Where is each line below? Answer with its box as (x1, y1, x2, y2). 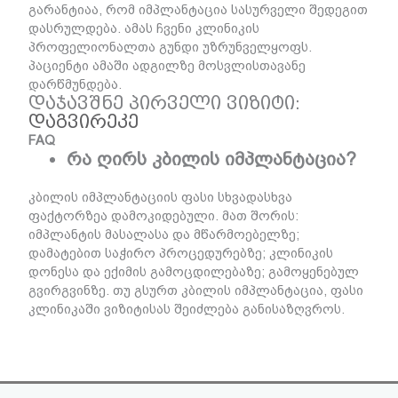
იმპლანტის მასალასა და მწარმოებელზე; (28, 226, 299, 243)
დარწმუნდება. (28, 76, 122, 92)
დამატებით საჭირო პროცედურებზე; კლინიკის (28, 244, 333, 261)
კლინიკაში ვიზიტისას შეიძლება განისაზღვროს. (28, 300, 345, 317)
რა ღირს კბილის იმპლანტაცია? (67, 147, 362, 170)
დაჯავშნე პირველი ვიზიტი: (28, 92, 300, 114)
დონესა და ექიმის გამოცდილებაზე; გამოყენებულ (28, 263, 359, 280)
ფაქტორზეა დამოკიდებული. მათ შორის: (28, 207, 298, 224)
